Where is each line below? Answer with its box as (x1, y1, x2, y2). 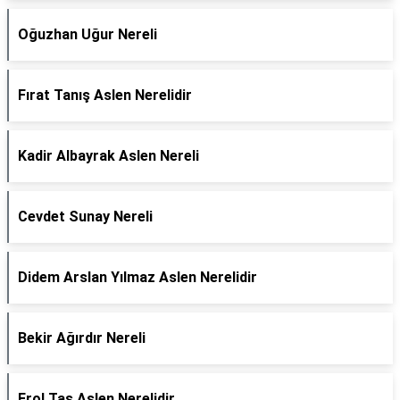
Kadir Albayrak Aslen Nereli (18, 147, 199, 164)
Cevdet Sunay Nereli (18, 208, 153, 225)
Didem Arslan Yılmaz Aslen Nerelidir (18, 269, 257, 286)
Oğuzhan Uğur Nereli (18, 26, 157, 43)
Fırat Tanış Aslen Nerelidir (18, 87, 192, 104)
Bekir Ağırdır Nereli (18, 329, 146, 346)
